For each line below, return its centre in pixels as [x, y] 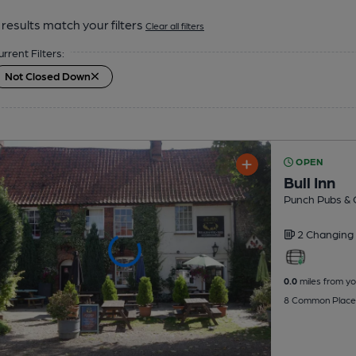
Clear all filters [175, 25]
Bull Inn [309, 182]
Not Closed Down [48, 75]
